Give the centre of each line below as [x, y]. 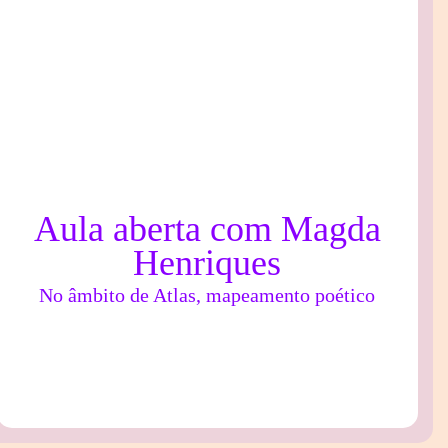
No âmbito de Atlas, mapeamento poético [207, 295]
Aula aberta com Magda [207, 229]
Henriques [207, 263]
